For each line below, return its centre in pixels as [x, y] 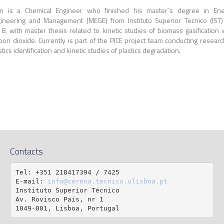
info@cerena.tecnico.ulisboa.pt [107, 181]
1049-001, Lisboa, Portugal [67, 208]
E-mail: [31, 181]
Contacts [27, 151]
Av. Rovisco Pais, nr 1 [59, 199]
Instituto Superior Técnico [67, 190]
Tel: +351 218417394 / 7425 [67, 172]
